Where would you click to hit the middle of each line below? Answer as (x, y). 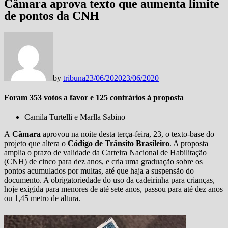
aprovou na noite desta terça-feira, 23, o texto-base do (129, 134)
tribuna (74, 78)
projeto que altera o (36, 144)
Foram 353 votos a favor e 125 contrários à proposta (94, 98)
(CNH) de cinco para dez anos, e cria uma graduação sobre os (103, 162)
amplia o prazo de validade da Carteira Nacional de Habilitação (105, 153)
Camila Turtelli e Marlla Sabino (75, 117)
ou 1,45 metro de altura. (42, 198)
